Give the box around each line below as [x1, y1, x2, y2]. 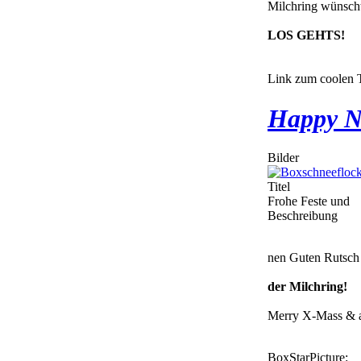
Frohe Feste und [268, 194, 350, 209]
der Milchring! [268, 280, 347, 294]
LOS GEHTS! [268, 28, 345, 43]
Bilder [268, 151, 299, 165]
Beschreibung [268, 209, 338, 223]
